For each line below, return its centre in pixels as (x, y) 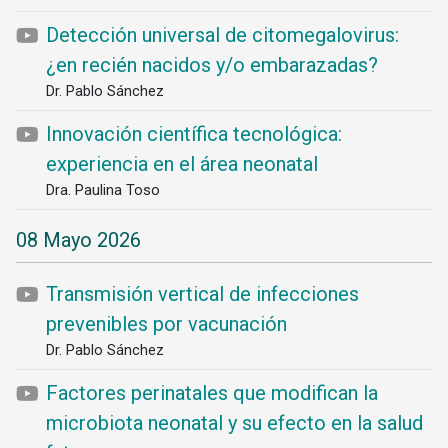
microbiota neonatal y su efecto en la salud (234, 423)
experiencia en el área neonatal (182, 164)
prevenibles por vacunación (166, 324)
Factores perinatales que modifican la (212, 393)
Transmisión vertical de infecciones (202, 294)
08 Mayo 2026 (78, 240)
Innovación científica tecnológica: (194, 134)
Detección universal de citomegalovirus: (222, 35)
